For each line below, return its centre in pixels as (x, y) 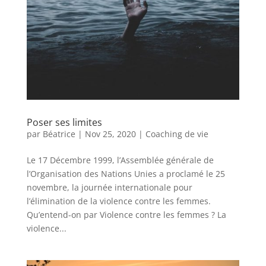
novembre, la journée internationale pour (109, 188)
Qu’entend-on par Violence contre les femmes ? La (126, 215)
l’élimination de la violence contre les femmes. (118, 201)
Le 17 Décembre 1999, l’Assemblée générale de (120, 160)
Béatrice (59, 134)
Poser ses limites (64, 123)
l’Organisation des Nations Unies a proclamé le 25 (126, 174)
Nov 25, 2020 (110, 134)
